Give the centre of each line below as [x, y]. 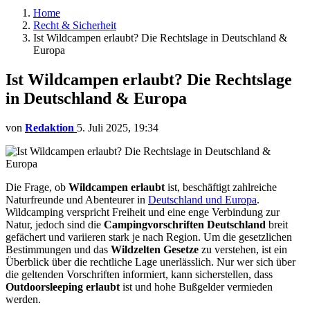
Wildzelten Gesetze [155, 249]
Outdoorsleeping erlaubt [63, 286]
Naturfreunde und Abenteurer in [77, 199]
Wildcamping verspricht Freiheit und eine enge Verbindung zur [143, 212]
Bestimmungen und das [58, 249]
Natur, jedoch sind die [55, 224]
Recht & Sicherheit [75, 25]
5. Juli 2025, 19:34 [118, 127]
